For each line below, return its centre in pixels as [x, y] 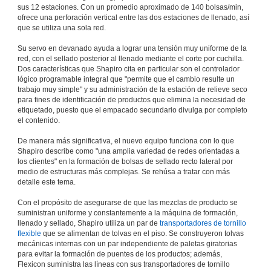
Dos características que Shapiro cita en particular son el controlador [129, 69]
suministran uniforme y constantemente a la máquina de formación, [128, 213]
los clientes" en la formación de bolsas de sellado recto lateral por [125, 161]
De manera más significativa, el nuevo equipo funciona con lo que [126, 141]
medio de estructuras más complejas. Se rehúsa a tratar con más [124, 171]
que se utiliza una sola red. [62, 28]
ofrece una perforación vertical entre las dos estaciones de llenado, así [133, 17]
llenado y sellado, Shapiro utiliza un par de [89, 223]
